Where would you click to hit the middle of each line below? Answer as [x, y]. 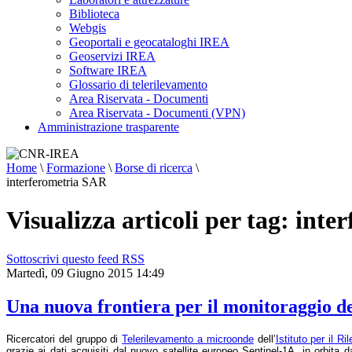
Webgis [88, 28]
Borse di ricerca [154, 168]
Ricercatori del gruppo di [64, 339]
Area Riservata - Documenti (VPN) [157, 113]
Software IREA [108, 70]
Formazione [76, 168]
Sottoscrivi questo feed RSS [75, 258]
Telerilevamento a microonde [188, 339]
